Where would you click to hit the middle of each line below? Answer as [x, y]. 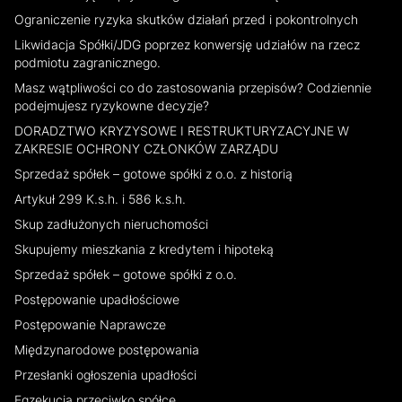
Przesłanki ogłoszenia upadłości [105, 375]
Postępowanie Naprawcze [90, 324]
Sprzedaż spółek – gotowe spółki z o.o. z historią [153, 174]
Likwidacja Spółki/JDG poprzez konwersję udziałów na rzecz [187, 44]
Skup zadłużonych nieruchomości [111, 224]
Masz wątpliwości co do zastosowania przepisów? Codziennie [193, 87]
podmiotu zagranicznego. [87, 62]
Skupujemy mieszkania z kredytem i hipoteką [144, 249]
